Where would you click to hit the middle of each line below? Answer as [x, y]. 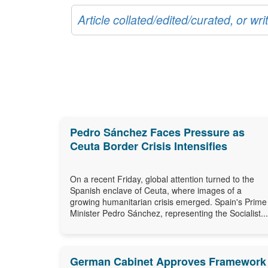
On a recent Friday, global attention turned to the [162, 179]
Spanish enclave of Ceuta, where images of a [156, 190]
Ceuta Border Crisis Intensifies [149, 146]
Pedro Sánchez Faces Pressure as [157, 132]
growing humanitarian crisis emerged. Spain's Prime [168, 201]
